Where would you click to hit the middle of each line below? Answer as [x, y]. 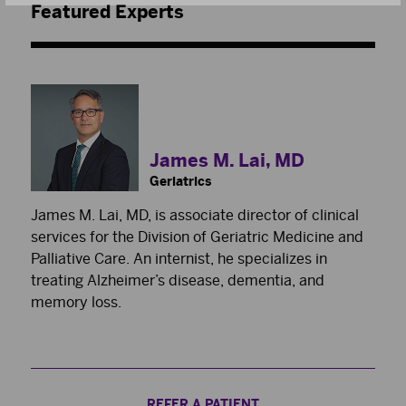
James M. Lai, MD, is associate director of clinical [195, 216]
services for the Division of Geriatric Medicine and [197, 237]
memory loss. [76, 303]
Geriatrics [180, 182]
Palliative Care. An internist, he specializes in [179, 259]
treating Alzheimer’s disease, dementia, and [178, 281]
